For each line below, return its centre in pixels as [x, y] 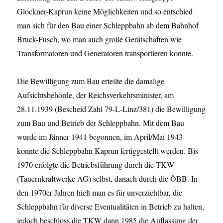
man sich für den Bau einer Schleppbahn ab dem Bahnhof [108, 25]
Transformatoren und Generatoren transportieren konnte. [105, 53]
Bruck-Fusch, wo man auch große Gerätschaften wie [100, 39]
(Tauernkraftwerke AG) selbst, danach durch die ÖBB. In [108, 179]
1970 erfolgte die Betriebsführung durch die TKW [96, 165]
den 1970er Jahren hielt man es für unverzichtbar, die [100, 193]
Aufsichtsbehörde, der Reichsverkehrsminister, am [96, 95]
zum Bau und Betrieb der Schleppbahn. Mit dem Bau [101, 123]
